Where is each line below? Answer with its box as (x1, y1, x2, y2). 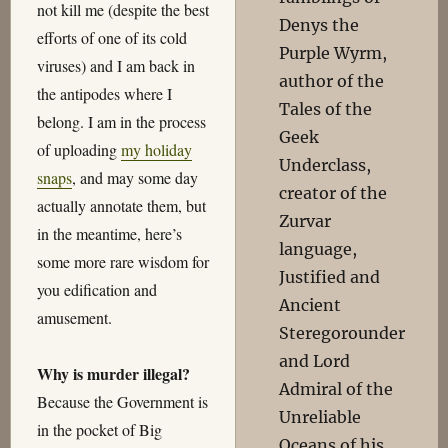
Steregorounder (279, 323, 406, 343)
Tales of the (279, 99, 373, 119)
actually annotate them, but (36, 195, 206, 217)
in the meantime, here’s (36, 223, 182, 245)
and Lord (279, 351, 351, 371)
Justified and (279, 267, 381, 287)
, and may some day (71, 167, 198, 189)
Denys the (279, 15, 360, 35)
